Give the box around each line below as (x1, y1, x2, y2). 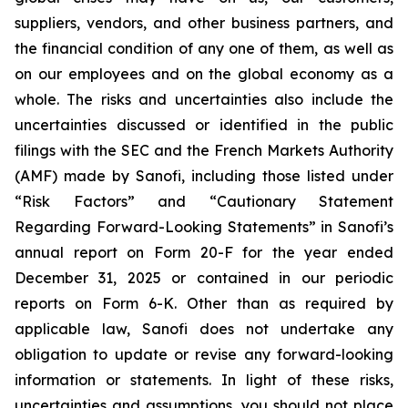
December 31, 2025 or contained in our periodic (15, 269, 393, 287)
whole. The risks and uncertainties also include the (15, 90, 393, 108)
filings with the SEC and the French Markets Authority (15, 141, 393, 159)
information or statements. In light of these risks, (15, 371, 393, 389)
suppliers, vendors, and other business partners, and (15, 14, 393, 32)
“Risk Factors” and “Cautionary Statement (15, 192, 393, 210)
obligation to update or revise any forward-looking (15, 345, 393, 363)
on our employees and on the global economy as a (15, 65, 393, 83)
